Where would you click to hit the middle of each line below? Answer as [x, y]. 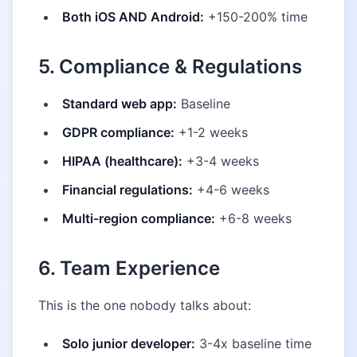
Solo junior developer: [129, 343]
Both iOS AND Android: [133, 17]
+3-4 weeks [221, 161]
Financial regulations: [127, 190]
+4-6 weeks [231, 190]
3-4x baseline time [253, 343]
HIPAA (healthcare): [122, 161]
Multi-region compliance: [139, 218]
